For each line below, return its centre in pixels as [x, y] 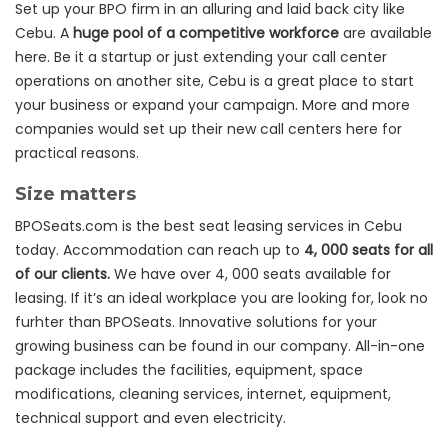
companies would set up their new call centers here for [208, 129]
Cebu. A [44, 33]
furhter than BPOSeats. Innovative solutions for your [196, 322]
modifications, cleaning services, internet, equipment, [203, 394]
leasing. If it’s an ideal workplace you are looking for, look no [221, 298]
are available [385, 33]
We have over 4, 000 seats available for [250, 274]
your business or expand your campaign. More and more [212, 105]
